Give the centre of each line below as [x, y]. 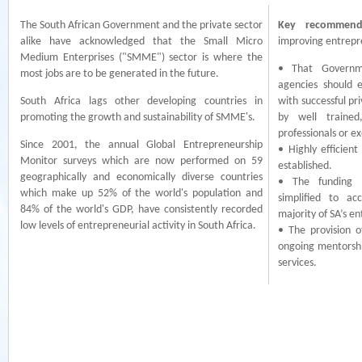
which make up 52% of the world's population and [141, 194]
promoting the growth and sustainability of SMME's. [138, 118]
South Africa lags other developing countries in [141, 101]
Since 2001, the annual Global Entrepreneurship [141, 145]
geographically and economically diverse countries [141, 177]
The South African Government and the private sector [141, 25]
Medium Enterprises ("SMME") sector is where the [141, 58]
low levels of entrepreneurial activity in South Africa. [138, 226]
